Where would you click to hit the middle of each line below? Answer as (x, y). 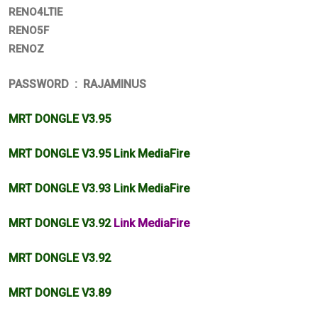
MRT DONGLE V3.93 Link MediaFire (99, 188)
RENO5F (29, 30)
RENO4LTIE (35, 12)
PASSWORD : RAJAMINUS (77, 84)
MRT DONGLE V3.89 (60, 292)
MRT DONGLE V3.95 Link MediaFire (100, 153)
